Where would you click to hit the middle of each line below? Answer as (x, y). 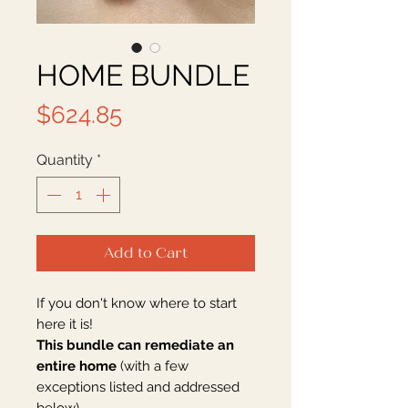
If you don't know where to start (137, 304)
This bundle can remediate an (135, 346)
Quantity (65, 160)
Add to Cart (146, 253)
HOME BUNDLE (143, 76)
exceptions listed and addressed (138, 388)
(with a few (153, 367)
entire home (76, 367)
